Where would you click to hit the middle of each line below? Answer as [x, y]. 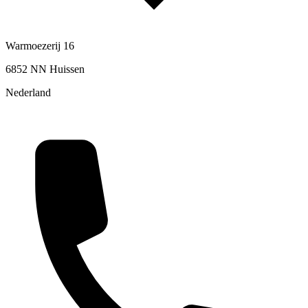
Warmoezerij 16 [40, 46]
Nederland [28, 93]
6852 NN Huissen [45, 69]
